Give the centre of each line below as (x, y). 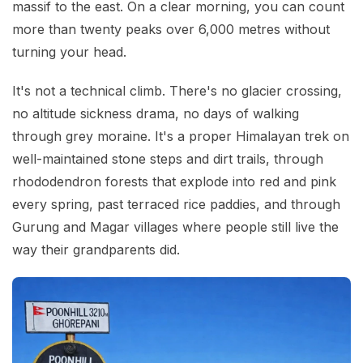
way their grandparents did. (96, 250)
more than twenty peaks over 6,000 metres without (171, 29)
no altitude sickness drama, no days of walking (156, 113)
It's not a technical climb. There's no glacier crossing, (177, 91)
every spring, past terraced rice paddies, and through (176, 204)
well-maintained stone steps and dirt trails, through (168, 159)
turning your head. (69, 52)
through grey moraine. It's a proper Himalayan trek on (181, 136)
